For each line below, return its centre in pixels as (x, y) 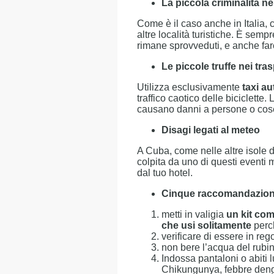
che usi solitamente (206, 225)
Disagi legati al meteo (211, 130)
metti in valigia (194, 214)
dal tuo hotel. (165, 173)
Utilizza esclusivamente (190, 87)
